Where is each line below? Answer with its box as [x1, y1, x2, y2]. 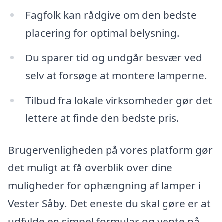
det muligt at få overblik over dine [8, 160, 172, 174]
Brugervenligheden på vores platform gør [8, 142, 213, 157]
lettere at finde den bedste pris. [25, 111, 179, 125]
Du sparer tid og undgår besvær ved [25, 51, 202, 65]
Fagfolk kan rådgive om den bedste [25, 8, 197, 22]
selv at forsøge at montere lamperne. [25, 68, 207, 83]
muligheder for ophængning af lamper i [8, 178, 201, 192]
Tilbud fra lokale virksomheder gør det [25, 93, 212, 107]
